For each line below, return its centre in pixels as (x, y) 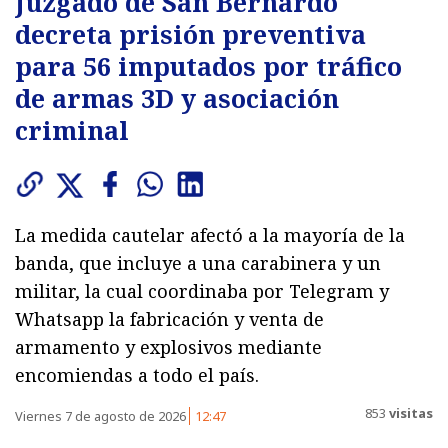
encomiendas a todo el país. (137, 374)
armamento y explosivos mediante (168, 346)
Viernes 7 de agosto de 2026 (102, 415)
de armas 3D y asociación (177, 97)
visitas (409, 413)
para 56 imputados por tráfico (208, 65)
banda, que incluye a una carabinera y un (198, 262)
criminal (72, 129)
